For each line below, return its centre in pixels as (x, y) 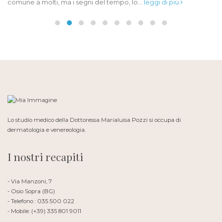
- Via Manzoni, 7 (30, 182)
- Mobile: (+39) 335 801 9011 (44, 211)
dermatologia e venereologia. (47, 130)
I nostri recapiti (45, 157)
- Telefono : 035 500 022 (41, 201)
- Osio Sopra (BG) (31, 192)
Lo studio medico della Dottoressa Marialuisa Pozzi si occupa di (94, 120)
